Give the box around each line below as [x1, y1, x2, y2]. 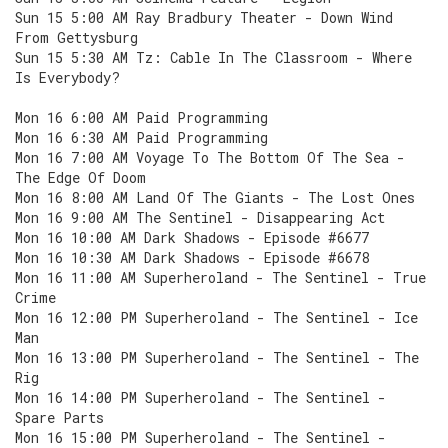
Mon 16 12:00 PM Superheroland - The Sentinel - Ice [15, 308, 418, 327]
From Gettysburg [15, 28, 138, 47]
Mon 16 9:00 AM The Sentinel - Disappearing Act [15, 208, 385, 227]
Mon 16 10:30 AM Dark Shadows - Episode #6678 [15, 248, 369, 267]
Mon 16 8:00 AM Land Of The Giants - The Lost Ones [15, 188, 415, 207]
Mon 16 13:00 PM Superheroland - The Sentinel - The [15, 348, 419, 367]
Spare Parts [15, 408, 104, 427]
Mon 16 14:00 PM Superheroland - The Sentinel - [15, 388, 386, 407]
